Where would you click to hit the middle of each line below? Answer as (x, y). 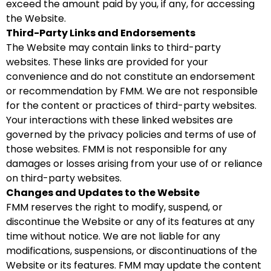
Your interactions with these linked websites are (119, 120)
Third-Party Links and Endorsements (101, 33)
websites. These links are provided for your (107, 62)
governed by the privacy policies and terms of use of (131, 135)
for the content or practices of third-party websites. (131, 106)
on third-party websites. (64, 178)
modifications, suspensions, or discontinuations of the (132, 251)
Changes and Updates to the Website (103, 193)
